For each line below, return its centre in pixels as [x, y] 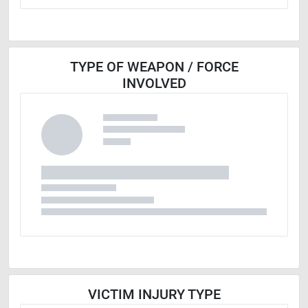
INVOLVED [154, 83]
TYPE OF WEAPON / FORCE [154, 66]
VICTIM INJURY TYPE [154, 295]
